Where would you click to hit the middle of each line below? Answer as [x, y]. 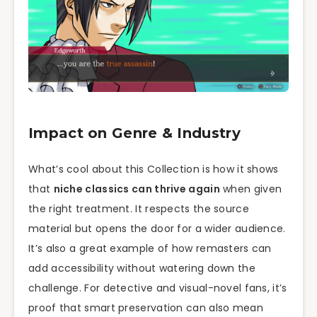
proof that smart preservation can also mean [146, 308]
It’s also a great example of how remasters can [150, 249]
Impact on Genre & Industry [134, 133]
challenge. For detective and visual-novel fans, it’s [158, 288]
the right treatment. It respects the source [139, 209]
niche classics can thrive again [137, 189]
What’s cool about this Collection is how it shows [154, 169]
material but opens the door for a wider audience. [157, 229]
